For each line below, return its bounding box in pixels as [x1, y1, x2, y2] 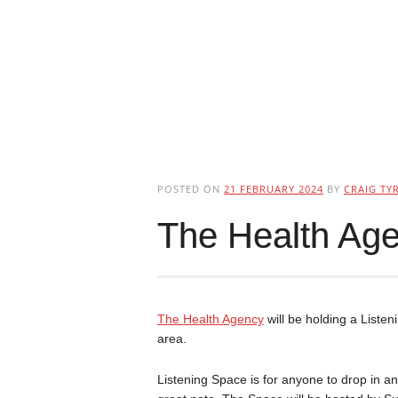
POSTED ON [156, 182, 224, 195]
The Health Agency [156, 312, 264, 326]
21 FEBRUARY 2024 [223, 182, 323, 195]
